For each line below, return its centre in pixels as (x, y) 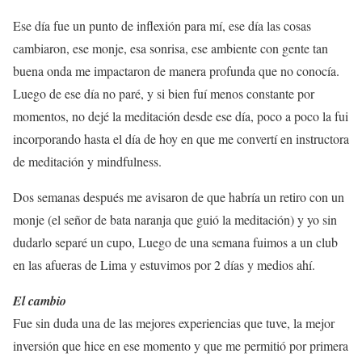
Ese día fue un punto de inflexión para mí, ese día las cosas (162, 25)
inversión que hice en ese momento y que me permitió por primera (181, 345)
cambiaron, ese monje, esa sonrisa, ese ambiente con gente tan (170, 48)
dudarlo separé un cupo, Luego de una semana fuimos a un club (175, 242)
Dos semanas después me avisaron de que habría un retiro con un (179, 196)
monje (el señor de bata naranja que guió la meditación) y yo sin (175, 219)
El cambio (40, 300)
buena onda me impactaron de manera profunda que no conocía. (176, 70)
